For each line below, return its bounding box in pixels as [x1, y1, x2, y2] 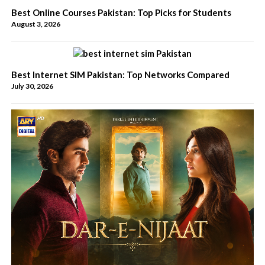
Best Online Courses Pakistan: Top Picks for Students [11, 7, 231, 18]
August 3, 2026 [11, 20, 60, 29]
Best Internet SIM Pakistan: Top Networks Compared [11, 69, 230, 80]
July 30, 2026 [11, 82, 53, 91]
